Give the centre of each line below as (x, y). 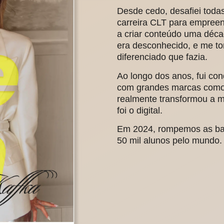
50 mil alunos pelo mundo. (169, 141)
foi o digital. (140, 110)
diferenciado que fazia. (162, 57)
